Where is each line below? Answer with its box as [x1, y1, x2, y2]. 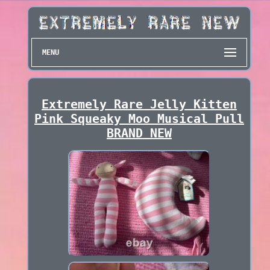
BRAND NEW [106, 126, 172, 141]
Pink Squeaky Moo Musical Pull [34, 111, 244, 127]
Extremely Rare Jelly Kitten [41, 97, 237, 112]
